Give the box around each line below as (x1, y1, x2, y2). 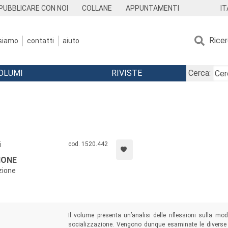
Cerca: (188, 68, 211, 78)
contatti (27, 36, 54, 45)
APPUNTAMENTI (126, 4, 180, 12)
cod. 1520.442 (68, 140, 108, 148)
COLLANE (82, 4, 112, 12)
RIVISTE (111, 68, 142, 78)
